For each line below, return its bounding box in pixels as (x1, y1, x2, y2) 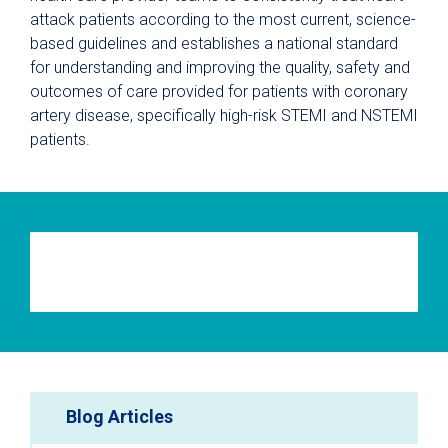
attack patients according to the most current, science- (30, 9, 416, 29)
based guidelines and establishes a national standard (30, 33, 398, 53)
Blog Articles (66, 405, 173, 427)
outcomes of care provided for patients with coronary (30, 81, 408, 101)
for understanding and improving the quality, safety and (30, 57, 410, 77)
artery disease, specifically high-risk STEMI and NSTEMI (30, 105, 418, 125)
